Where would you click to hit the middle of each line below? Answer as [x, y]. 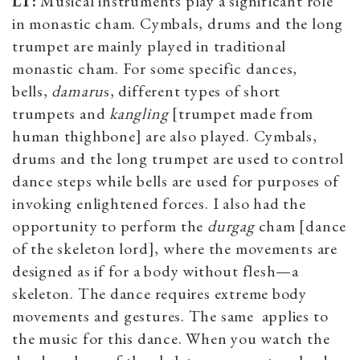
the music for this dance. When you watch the [171, 338]
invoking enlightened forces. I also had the [159, 203]
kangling [139, 113]
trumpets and [61, 113]
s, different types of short [192, 90]
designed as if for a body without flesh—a [155, 270]
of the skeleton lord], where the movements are [175, 248]
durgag [231, 225]
